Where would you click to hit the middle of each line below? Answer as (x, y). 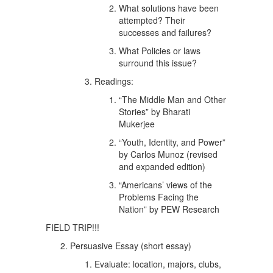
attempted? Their (152, 20)
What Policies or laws (160, 51)
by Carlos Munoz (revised (168, 154)
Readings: (115, 81)
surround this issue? (158, 63)
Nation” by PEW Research (169, 209)
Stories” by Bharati (154, 112)
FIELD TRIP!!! (73, 227)
